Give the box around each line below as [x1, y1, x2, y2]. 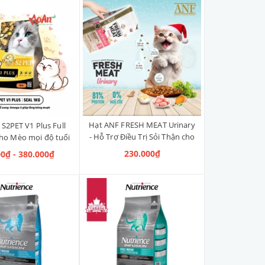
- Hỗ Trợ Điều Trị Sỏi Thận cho [89, 131, 195, 143]
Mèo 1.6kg [123, 143, 161, 154]
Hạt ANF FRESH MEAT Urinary [89, 119, 195, 131]
